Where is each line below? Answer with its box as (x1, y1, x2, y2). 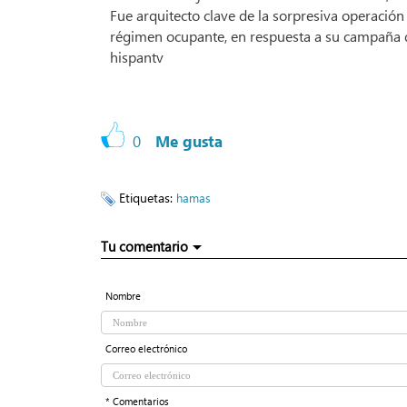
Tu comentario (101, 237, 188, 256)
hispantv (110, 47, 164, 67)
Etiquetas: (119, 189, 176, 207)
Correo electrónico (105, 342, 187, 356)
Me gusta (155, 132, 223, 152)
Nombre (105, 289, 141, 303)
